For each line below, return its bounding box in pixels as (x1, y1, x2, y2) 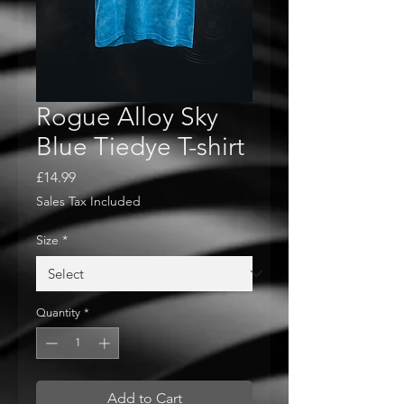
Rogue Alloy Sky (36, 101, 218, 132)
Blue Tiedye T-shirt (36, 131, 244, 161)
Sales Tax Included (36, 192, 141, 209)
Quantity (36, 305, 80, 319)
